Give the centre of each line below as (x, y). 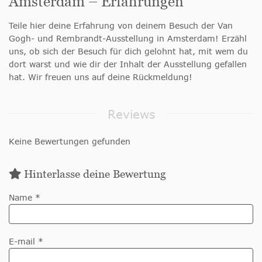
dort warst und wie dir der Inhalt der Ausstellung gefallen (128, 64)
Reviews (131, 114)
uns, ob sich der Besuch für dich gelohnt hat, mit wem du (128, 51)
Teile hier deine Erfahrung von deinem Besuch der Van (121, 25)
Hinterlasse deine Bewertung (94, 174)
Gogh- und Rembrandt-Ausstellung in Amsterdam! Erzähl (128, 38)
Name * (25, 197)
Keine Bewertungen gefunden (70, 141)
